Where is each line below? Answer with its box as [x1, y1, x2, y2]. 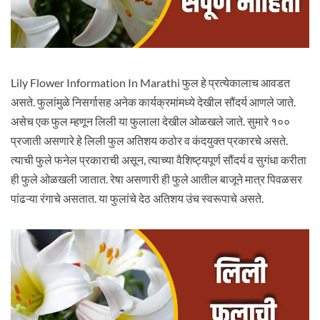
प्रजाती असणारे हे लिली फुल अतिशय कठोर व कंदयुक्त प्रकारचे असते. [10, 134, 288, 147]
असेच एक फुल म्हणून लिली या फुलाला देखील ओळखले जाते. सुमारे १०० [10, 114, 290, 128]
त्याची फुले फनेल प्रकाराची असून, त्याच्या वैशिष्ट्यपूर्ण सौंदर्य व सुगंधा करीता [10, 153, 306, 166]
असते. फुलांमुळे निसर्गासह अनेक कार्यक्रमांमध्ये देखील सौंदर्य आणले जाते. [10, 95, 296, 109]
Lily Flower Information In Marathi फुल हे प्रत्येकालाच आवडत [10, 76, 290, 89]
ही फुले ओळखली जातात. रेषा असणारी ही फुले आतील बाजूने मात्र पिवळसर [10, 172, 302, 186]
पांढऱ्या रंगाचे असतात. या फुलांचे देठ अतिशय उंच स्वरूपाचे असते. [10, 191, 264, 205]
